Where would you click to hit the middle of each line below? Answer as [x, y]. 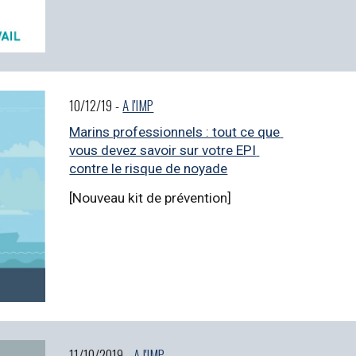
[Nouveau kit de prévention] [151, 197]
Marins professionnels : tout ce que [175, 132]
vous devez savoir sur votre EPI [163, 151]
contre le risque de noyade [149, 169]
